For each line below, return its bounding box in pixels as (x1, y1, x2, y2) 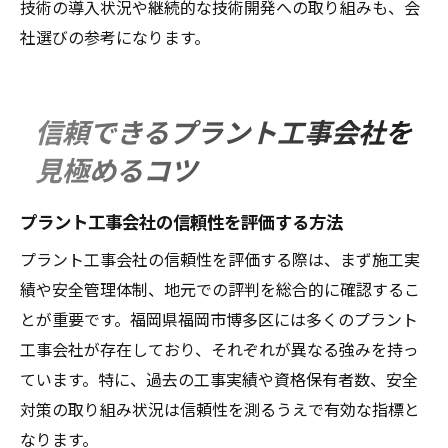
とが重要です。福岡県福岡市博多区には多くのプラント (20, 306, 418, 331)
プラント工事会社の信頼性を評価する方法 (20, 207, 343, 234)
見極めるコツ (35, 148, 197, 189)
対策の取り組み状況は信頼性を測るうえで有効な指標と (20, 396, 420, 421)
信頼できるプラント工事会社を (35, 110, 412, 151)
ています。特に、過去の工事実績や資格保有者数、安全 (20, 366, 418, 391)
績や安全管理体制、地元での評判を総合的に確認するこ (20, 276, 420, 301)
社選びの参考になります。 (20, 24, 210, 49)
